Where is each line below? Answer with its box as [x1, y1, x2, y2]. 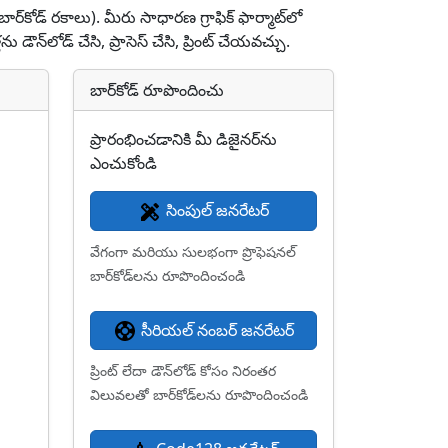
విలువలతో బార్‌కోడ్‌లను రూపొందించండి [90, 385, 308, 405]
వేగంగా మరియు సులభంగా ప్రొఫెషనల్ [90, 241, 296, 261]
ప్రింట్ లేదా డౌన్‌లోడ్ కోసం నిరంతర [90, 361, 276, 381]
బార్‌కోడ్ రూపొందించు [90, 79, 224, 101]
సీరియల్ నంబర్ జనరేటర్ [137, 318, 294, 341]
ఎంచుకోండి [90, 152, 157, 174]
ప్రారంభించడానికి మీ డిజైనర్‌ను [90, 128, 277, 150]
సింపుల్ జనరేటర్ [162, 199, 269, 221]
